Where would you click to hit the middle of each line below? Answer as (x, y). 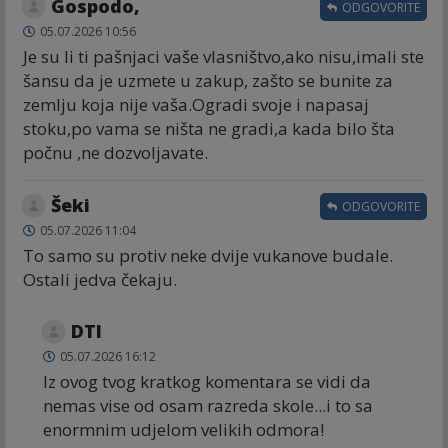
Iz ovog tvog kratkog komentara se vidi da (207, 381)
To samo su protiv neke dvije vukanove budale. (208, 255)
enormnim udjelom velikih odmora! (183, 429)
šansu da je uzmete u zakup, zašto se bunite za (208, 80)
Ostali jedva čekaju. (100, 279)
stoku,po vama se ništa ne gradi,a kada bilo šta (209, 128)
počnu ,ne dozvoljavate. (115, 152)
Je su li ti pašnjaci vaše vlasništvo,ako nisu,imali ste (223, 56)
